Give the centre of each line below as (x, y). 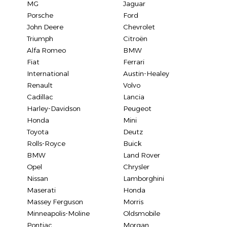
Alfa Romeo (46, 50)
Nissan (37, 179)
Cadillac (40, 97)
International (48, 74)
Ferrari (134, 62)
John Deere (45, 27)
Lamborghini (144, 179)
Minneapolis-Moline (58, 214)
